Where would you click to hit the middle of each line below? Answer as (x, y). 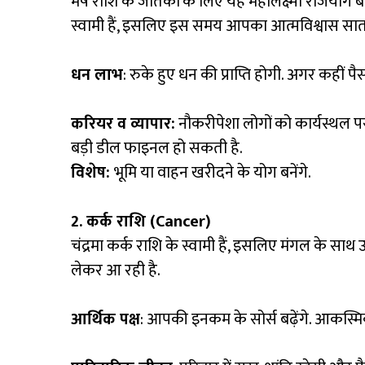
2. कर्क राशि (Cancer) (141, 222)
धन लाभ (97, 75)
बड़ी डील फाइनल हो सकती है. (157, 149)
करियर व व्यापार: (123, 124)
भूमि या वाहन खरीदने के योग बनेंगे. (213, 173)
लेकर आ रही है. (116, 271)
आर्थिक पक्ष (106, 320)
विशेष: (92, 173)
